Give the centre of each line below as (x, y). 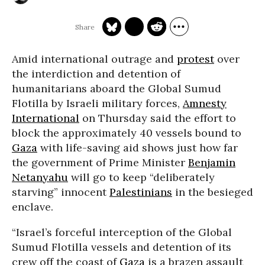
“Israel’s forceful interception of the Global (122, 232)
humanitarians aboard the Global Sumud (117, 88)
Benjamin (212, 162)
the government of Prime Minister (100, 162)
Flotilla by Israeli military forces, (97, 103)
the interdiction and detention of (96, 74)
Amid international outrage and (94, 59)
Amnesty (205, 103)
